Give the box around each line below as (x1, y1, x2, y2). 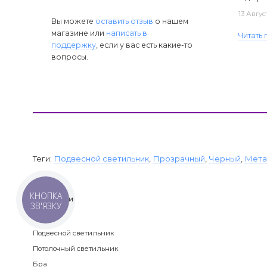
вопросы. (51, 52, 89, 61)
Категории (33, 194, 74, 203)
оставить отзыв (95, 16, 154, 26)
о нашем (153, 16, 189, 26)
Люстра (33, 213, 60, 222)
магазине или (51, 28, 107, 38)
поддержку (51, 40, 97, 49)
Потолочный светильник (33, 244, 119, 253)
